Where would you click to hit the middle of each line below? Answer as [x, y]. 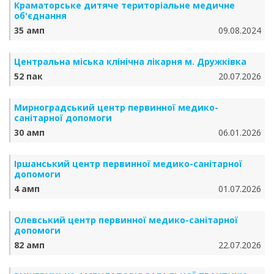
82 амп [29, 245]
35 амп [29, 30]
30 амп [29, 132]
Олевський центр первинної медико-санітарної [126, 220]
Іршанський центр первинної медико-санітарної [128, 164]
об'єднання [40, 16]
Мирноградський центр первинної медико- [116, 107]
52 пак [28, 76]
